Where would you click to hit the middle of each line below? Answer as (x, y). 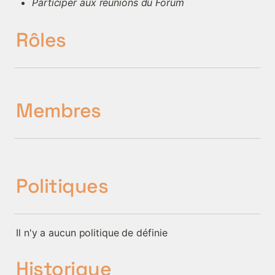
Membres (59, 110)
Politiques (62, 186)
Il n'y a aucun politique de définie (92, 233)
